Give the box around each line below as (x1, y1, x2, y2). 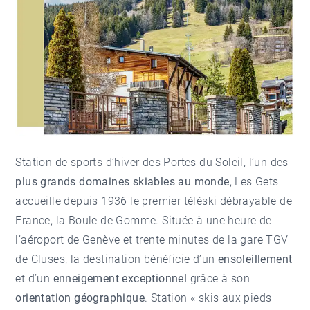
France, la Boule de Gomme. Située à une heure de (15, 213, 272, 227)
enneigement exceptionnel (53, 271, 188, 285)
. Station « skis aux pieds (145, 291, 272, 304)
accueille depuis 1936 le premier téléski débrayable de (15, 194, 293, 208)
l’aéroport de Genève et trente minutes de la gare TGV (15, 232, 289, 246)
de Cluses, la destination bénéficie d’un (15, 252, 218, 266)
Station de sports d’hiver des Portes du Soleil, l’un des (15, 155, 289, 169)
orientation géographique (15, 291, 145, 304)
